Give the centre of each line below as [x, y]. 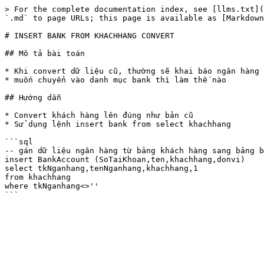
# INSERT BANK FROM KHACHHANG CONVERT [90, 36]
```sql [19, 142]
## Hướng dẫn [33, 98]
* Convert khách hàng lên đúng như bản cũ [99, 115]
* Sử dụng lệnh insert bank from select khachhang [118, 124]
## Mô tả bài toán [45, 53]
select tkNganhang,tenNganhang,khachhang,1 [101, 168]
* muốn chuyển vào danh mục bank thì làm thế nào [115, 80]
